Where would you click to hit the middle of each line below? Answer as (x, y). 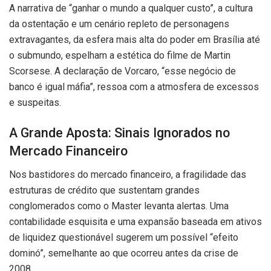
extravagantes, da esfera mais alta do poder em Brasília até (135, 40)
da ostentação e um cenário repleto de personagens (119, 24)
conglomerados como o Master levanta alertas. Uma (119, 206)
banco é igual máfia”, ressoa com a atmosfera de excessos (134, 87)
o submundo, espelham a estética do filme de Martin (120, 56)
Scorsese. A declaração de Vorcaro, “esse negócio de (122, 71)
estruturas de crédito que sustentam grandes (104, 190)
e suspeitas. (35, 103)
